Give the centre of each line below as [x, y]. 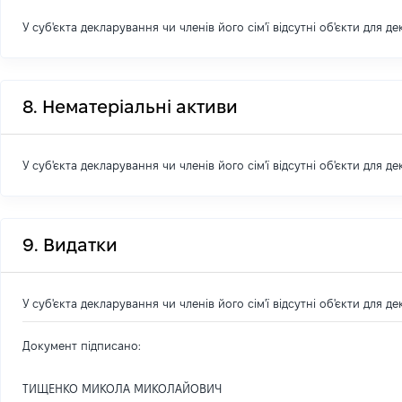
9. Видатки [70, 245]
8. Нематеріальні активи [130, 107]
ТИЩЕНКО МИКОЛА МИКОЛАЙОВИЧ [122, 389]
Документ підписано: [82, 345]
